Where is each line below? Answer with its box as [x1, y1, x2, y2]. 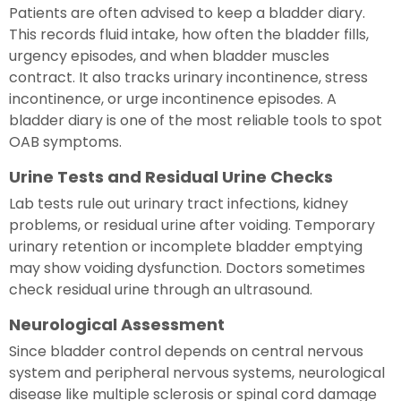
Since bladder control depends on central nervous [9, 340, 363, 362]
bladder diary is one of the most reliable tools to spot [9, 109, 382, 131]
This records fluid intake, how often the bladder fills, [9, 23, 369, 45]
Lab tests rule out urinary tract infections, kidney [9, 192, 348, 214]
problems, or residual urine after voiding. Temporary [9, 214, 375, 235]
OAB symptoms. [9, 131, 122, 152]
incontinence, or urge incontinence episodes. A [9, 88, 337, 109]
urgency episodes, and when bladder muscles [9, 45, 329, 66]
